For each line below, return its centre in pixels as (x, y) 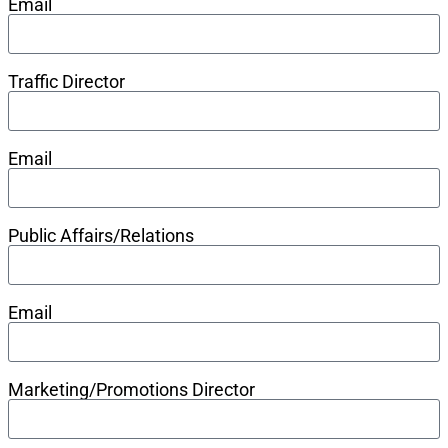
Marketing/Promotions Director (131, 389)
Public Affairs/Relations (101, 235)
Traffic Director (66, 81)
